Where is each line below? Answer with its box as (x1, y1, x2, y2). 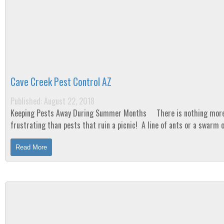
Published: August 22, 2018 (10, 95, 94, 107)
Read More (15, 143, 47, 151)
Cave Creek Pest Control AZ (10, 74, 111, 89)
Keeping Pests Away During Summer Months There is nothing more (10, 107, 148, 119)
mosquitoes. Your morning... (10, 131, 97, 143)
